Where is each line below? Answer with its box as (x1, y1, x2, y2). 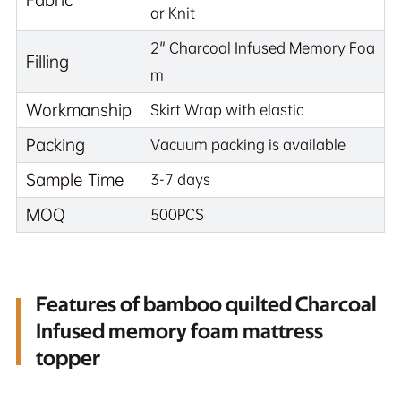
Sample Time (26, 168, 124, 191)
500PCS (150, 204, 204, 224)
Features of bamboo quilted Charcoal (35, 294, 377, 316)
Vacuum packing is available (150, 134, 346, 154)
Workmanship (26, 98, 132, 121)
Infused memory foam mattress (35, 320, 323, 343)
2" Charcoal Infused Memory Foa (150, 38, 375, 57)
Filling (26, 50, 69, 73)
